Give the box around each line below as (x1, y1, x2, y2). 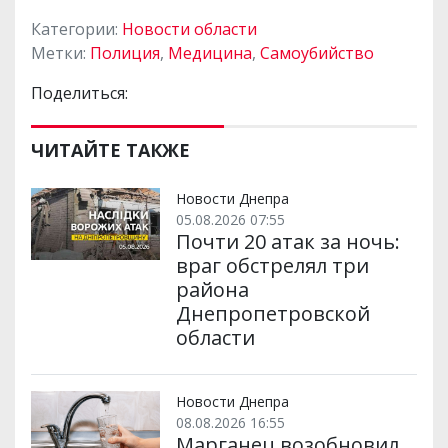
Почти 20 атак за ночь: (175, 227, 400, 255)
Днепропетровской (175, 299, 370, 327)
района (175, 275, 249, 303)
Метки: (31, 41, 90, 64)
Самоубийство (260, 41, 374, 64)
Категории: (31, 17, 122, 40)
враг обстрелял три (175, 251, 369, 279)
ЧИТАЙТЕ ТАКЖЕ (31, 137, 190, 162)
